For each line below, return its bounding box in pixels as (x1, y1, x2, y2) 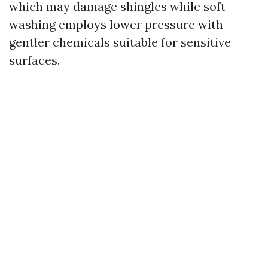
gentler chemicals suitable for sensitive (9, 35, 231, 50)
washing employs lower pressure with (9, 17, 223, 32)
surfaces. (9, 53, 60, 68)
